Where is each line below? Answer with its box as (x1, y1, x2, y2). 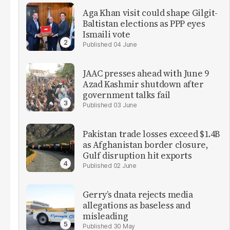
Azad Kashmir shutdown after (83, 78, 204, 91)
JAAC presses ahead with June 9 (83, 67, 209, 80)
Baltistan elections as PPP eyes (83, 17, 205, 30)
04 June (113, 41, 137, 49)
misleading (83, 210, 128, 223)
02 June (113, 162, 137, 170)
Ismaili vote (83, 28, 130, 41)
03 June (113, 101, 137, 109)
